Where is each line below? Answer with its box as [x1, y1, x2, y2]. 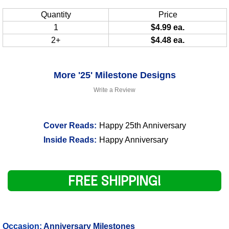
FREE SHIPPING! [67, 174, 162, 189]
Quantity [40, 10, 71, 19]
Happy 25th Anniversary [99, 121, 186, 130]
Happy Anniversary [99, 135, 168, 144]
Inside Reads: [43, 135, 97, 144]
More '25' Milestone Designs [53, 70, 176, 80]
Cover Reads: [43, 121, 97, 130]
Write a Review [94, 86, 135, 94]
